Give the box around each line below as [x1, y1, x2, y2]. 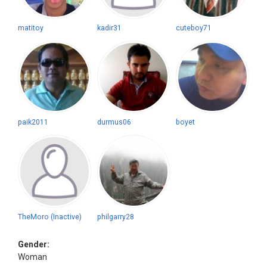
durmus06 [97, 118, 131, 127]
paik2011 [18, 118, 48, 127]
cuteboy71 [176, 23, 212, 32]
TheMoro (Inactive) [18, 212, 82, 221]
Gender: [18, 239, 49, 249]
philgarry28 [97, 212, 134, 221]
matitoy [18, 23, 44, 32]
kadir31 [97, 23, 122, 32]
